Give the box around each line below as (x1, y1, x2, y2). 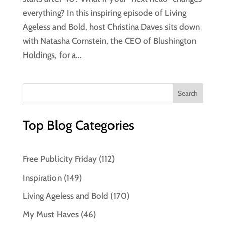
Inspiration (22, 172, 62, 183)
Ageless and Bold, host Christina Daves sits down (22, 22, 200, 32)
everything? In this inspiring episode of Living (22, 8, 186, 18)
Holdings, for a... (22, 50, 82, 61)
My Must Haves (22, 209, 79, 219)
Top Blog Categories (22, 117, 134, 134)
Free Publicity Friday (22, 154, 97, 164)
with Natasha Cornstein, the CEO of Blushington (22, 36, 196, 46)
